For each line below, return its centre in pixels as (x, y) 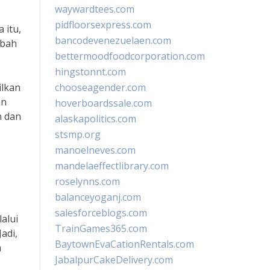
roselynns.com (87, 181)
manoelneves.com (95, 150)
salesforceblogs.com (101, 213)
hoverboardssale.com (103, 103)
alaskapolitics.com (96, 119)
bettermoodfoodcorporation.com (130, 56)
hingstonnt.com (90, 72)
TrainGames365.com (101, 228)
